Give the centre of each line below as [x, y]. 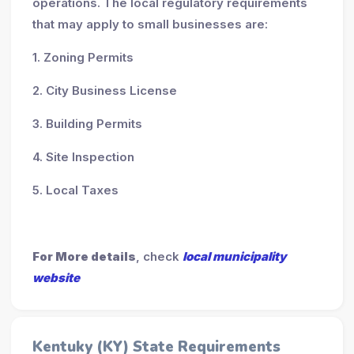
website [56, 277]
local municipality [234, 256]
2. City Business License [104, 90]
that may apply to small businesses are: [150, 24]
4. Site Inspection [83, 156]
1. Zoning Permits [83, 57]
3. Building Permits [87, 123]
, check [159, 256]
